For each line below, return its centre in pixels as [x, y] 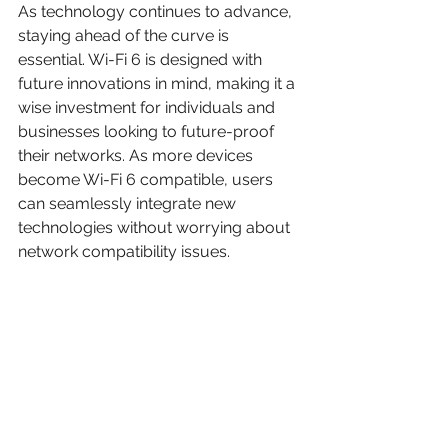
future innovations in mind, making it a [158, 84]
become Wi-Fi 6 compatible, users [147, 180]
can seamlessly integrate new [129, 204]
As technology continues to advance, [157, 12]
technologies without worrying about [156, 228]
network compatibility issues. [124, 252]
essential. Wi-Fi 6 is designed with [142, 60]
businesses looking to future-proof [148, 132]
